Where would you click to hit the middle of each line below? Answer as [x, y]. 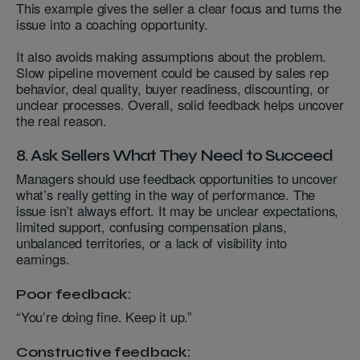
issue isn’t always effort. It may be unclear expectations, [178, 211]
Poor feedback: [74, 295]
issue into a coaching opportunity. [112, 25]
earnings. [43, 259]
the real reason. [62, 121]
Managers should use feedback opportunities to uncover [177, 179]
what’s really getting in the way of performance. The [166, 195]
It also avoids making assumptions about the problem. [172, 57]
